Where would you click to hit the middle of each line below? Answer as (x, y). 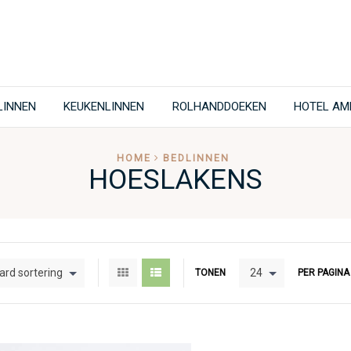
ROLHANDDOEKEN (219, 107)
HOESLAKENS (175, 179)
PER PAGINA (324, 273)
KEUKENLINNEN (104, 107)
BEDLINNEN (196, 157)
